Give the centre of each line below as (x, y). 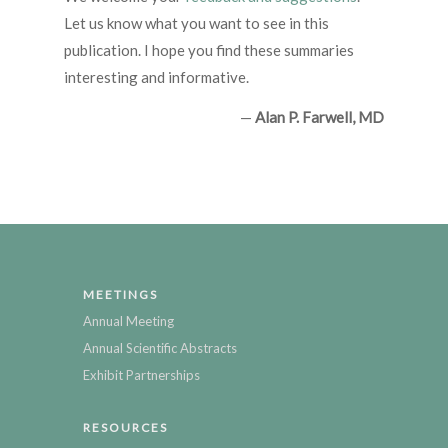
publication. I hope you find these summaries (209, 50)
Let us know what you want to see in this (196, 23)
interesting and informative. (156, 77)
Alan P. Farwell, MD (318, 117)
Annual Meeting (128, 321)
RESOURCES (125, 428)
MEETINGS (120, 295)
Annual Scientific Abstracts (160, 348)
